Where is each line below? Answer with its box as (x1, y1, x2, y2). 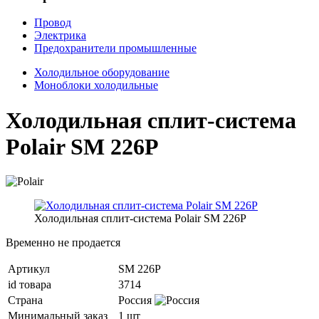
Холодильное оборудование (34, 66, 169, 79)
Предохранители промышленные (34, 42, 197, 55)
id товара (8, 278, 51, 291)
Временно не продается (6, 236, 120, 249)
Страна (8, 294, 43, 307)
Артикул (8, 263, 50, 276)
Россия (118, 294, 155, 307)
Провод (34, 16, 71, 29)
